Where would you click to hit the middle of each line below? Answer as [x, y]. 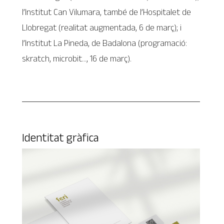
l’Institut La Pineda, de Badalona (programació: [105, 43]
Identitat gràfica [61, 138]
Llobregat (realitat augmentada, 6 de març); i [102, 28]
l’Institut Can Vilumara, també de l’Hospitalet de [107, 12]
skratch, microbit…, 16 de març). [77, 59]
